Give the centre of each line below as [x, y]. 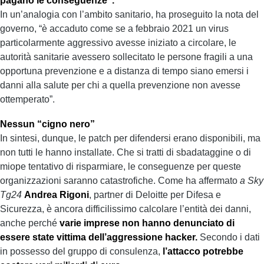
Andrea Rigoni [57, 195]
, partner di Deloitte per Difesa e [155, 195]
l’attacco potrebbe [203, 251]
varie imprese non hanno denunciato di [147, 223]
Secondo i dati [229, 237]
